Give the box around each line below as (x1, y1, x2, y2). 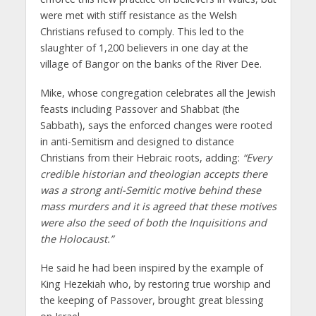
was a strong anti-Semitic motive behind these (39, 183, 261, 197)
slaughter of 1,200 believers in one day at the (39, 41, 248, 55)
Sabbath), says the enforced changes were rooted (39, 119, 272, 133)
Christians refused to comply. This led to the (39, 25, 244, 39)
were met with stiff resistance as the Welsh (39, 8, 237, 23)
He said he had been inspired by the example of (39, 261, 263, 275)
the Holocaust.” (39, 232, 114, 246)
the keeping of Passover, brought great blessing (39, 293, 264, 308)
